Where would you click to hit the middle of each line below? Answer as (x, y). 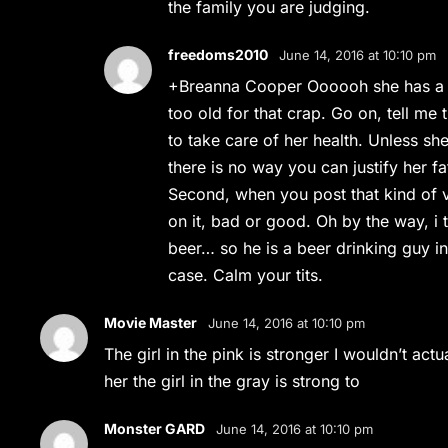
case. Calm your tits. (246, 275)
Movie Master (151, 322)
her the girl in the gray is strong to (235, 381)
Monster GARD (155, 428)
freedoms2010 (218, 54)
